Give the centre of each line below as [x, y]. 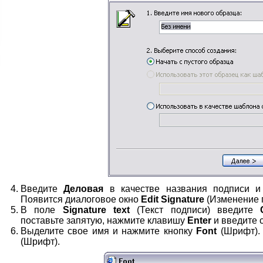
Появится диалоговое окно [81, 199]
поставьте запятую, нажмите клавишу [104, 220]
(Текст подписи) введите [195, 210]
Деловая [84, 189]
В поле [42, 210]
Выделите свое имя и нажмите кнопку [109, 231]
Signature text [96, 210]
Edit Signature [173, 199]
